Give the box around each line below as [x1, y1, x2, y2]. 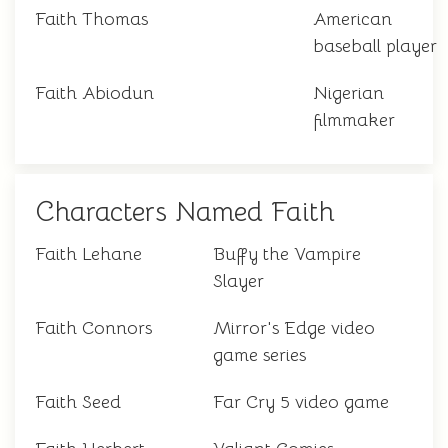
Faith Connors [35, 317, 152, 340]
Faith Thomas [35, 8, 148, 31]
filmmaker [313, 109, 395, 132]
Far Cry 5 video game [213, 391, 389, 414]
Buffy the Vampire [213, 243, 361, 266]
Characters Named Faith [35, 195, 335, 230]
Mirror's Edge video [213, 317, 375, 340]
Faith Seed [35, 391, 121, 414]
